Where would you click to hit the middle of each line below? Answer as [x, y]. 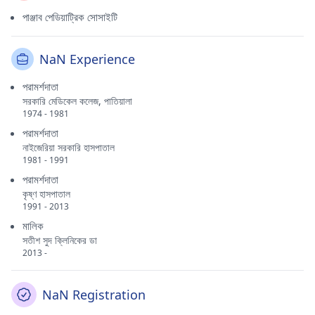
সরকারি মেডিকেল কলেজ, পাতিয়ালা [77, 101]
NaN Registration [94, 295]
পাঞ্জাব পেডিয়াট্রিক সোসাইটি [70, 17]
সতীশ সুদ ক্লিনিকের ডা [60, 240]
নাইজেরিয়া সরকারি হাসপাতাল [69, 147]
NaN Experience [87, 59]
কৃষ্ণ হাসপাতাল [46, 194]
